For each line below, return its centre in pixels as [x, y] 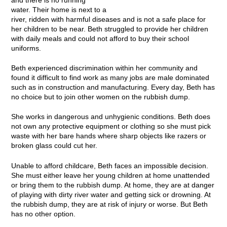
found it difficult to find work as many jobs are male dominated [110, 78]
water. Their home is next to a [59, 10]
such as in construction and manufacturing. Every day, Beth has [113, 87]
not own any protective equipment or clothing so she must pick [111, 127]
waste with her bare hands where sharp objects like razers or [108, 136]
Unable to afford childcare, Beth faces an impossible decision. [109, 166]
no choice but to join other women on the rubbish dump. [100, 97]
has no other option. [45, 214]
